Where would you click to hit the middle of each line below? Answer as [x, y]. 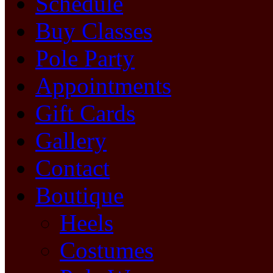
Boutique [80, 196]
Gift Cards [85, 113]
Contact [73, 168]
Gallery [71, 141]
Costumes [107, 250]
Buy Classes [94, 31]
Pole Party [85, 58]
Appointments [103, 86]
